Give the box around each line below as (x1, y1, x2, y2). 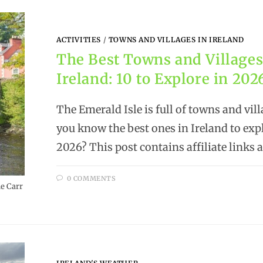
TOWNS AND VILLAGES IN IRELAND (108, 35, 244, 45)
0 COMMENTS (66, 174, 116, 183)
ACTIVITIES (56, 35, 102, 45)
